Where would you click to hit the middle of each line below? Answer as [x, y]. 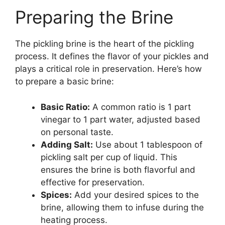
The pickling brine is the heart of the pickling [104, 44]
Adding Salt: [67, 144]
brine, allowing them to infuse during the [122, 207]
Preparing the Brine [94, 17]
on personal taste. [77, 132]
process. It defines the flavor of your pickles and [112, 56]
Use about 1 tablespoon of [148, 144]
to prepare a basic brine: [65, 81]
